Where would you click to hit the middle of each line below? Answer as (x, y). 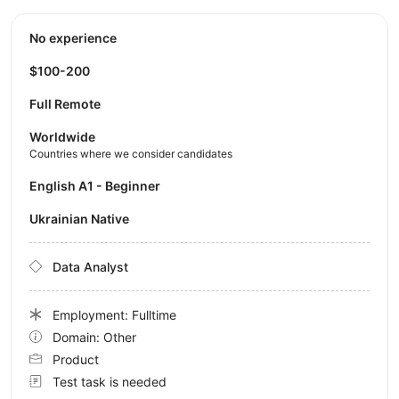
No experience (77, 37)
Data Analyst (90, 266)
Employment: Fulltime (114, 314)
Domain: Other (94, 337)
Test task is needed (110, 381)
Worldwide (62, 136)
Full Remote (65, 103)
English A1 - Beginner (99, 185)
